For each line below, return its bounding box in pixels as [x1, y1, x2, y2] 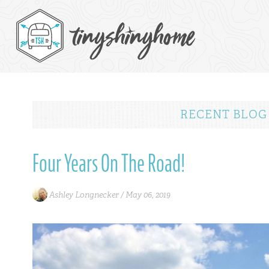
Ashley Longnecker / [47, 189, 125, 200]
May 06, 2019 [125, 189, 171, 200]
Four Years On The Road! [32, 148, 185, 180]
